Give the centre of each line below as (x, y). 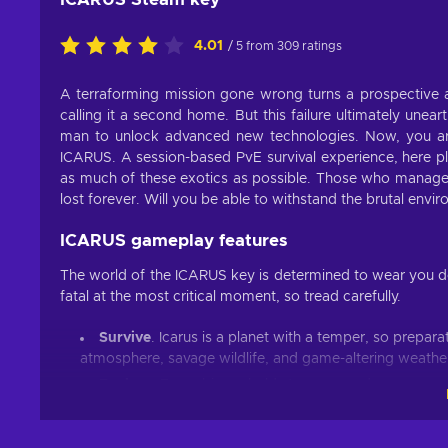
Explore (125, 385)
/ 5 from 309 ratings (285, 46)
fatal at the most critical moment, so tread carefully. (230, 297)
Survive (125, 338)
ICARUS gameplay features (174, 240)
